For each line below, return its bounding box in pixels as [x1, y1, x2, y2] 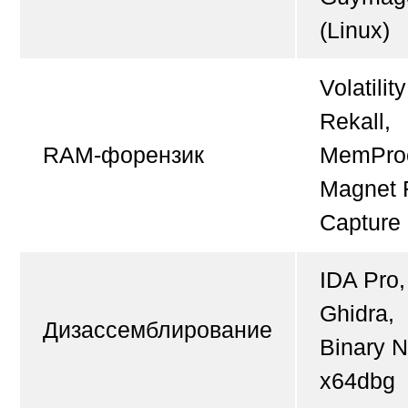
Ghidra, [320, 301, 394, 327]
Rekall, [320, 108, 391, 135]
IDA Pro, [320, 267, 405, 293]
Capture [320, 209, 401, 236]
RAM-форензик [43, 142, 204, 168]
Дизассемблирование [43, 317, 272, 343]
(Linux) [320, 17, 390, 44]
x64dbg [320, 368, 395, 394]
